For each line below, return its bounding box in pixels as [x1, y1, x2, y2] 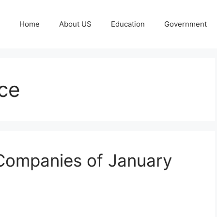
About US [59, 19, 92, 29]
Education [111, 19, 145, 29]
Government [164, 19, 207, 29]
